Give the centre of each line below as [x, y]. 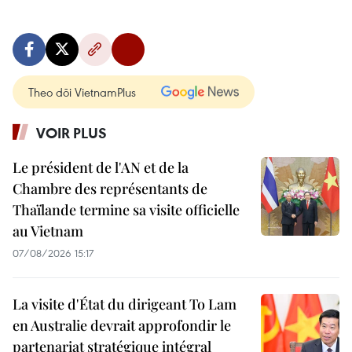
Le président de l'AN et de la [101, 167]
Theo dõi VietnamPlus [82, 92]
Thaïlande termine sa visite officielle [126, 210]
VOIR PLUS [71, 133]
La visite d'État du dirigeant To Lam [125, 304]
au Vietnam [48, 231]
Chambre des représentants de [110, 189]
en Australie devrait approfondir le [122, 325]
